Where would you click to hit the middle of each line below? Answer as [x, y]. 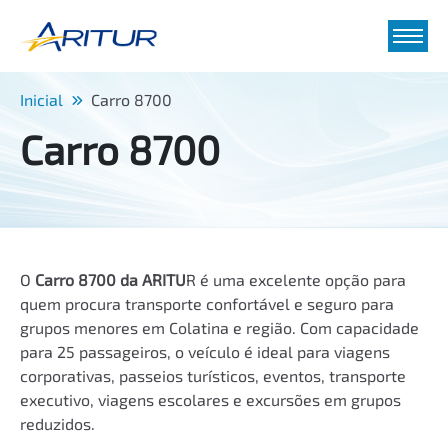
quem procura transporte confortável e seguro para [207, 303]
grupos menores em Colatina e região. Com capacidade [219, 327]
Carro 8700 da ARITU [108, 279]
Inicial [41, 99]
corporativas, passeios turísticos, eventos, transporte [213, 375]
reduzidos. [57, 423]
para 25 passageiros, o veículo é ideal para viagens [205, 351]
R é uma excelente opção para [296, 279]
